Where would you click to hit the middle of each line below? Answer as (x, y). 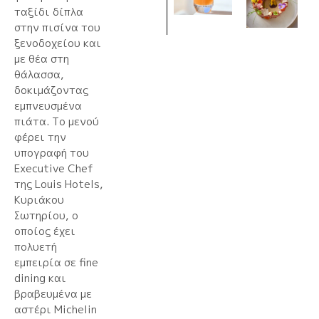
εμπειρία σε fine (56, 262)
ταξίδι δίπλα (49, 11)
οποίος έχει (45, 231)
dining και (40, 278)
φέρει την (40, 137)
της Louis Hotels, (59, 184)
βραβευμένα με (53, 293)
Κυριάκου (39, 199)
